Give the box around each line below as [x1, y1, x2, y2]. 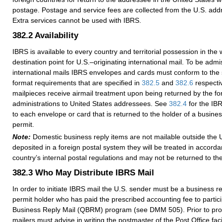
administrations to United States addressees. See [12, 100, 169, 108]
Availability [35, 30, 78, 41]
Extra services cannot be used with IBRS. [12, 16, 141, 25]
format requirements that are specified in [12, 79, 142, 87]
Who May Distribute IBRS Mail [35, 167, 154, 177]
